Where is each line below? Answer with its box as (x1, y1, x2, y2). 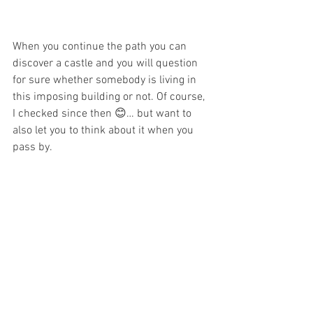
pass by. (13, 140, 54, 154)
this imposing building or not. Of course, (13, 89, 208, 104)
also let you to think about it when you (13, 123, 196, 138)
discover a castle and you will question (13, 56, 201, 71)
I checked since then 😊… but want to (13, 106, 194, 121)
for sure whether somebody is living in (13, 73, 199, 87)
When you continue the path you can (13, 39, 189, 54)
